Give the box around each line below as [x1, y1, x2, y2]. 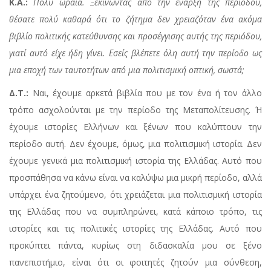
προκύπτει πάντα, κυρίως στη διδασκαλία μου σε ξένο [9, 240, 262, 252]
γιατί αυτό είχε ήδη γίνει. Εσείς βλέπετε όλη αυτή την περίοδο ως [9, 47, 262, 59]
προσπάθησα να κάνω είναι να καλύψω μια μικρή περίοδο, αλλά [9, 172, 262, 184]
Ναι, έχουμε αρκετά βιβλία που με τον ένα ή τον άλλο [28, 87, 262, 99]
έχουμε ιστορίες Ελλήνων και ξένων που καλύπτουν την [9, 121, 262, 133]
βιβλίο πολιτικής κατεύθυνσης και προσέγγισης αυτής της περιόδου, [9, 30, 262, 42]
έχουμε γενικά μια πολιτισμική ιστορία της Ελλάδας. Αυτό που [9, 155, 262, 167]
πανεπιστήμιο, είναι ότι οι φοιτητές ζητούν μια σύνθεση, [9, 256, 262, 269]
